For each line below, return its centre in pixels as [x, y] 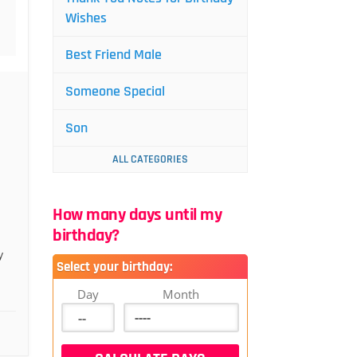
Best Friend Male [114, 55]
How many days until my [137, 215]
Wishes [86, 18]
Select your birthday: [114, 267]
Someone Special [115, 91]
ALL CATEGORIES [150, 159]
